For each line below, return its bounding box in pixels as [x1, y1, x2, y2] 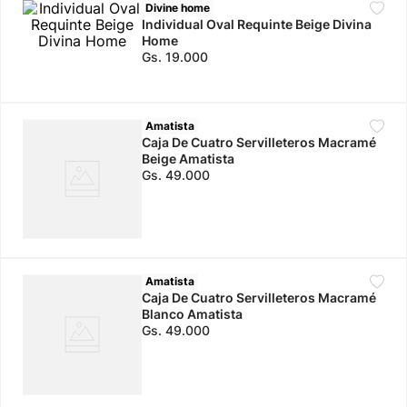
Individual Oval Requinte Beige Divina [142, 16, 372, 32]
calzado [67, 24, 109, 37]
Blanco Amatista [142, 306, 243, 323]
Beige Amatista [142, 151, 235, 166]
